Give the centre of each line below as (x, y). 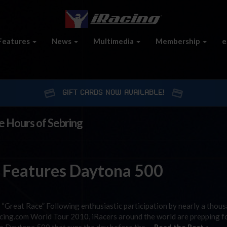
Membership (179, 41)
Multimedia (114, 41)
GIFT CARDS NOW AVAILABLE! (113, 93)
